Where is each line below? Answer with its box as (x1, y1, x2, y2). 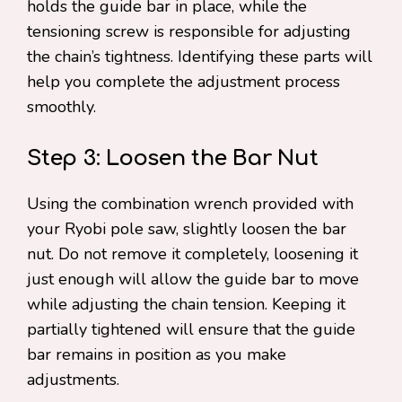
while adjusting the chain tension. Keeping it (27, 293, 345, 315)
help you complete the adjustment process (27, 71, 340, 92)
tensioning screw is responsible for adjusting (27, 21, 351, 42)
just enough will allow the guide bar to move (27, 268, 359, 290)
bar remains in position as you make (27, 344, 286, 365)
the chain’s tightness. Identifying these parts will (27, 46, 372, 67)
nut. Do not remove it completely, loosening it (27, 243, 358, 265)
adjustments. (27, 369, 119, 390)
